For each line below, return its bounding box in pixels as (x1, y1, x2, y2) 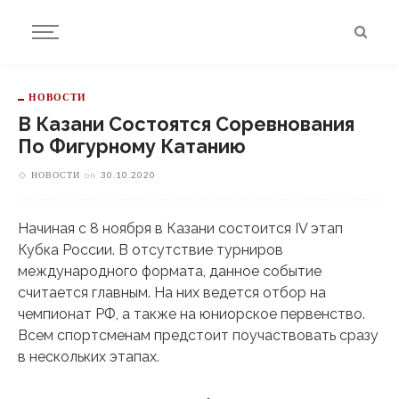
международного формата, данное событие (18, 263, 322, 280)
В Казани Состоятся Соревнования (18, 113, 354, 135)
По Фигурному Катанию (18, 135, 246, 158)
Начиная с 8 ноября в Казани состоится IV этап (18, 220, 343, 237)
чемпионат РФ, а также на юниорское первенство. (18, 305, 365, 322)
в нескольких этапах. (18, 348, 159, 365)
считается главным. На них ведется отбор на (18, 284, 326, 301)
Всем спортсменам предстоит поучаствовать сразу (18, 327, 379, 344)
